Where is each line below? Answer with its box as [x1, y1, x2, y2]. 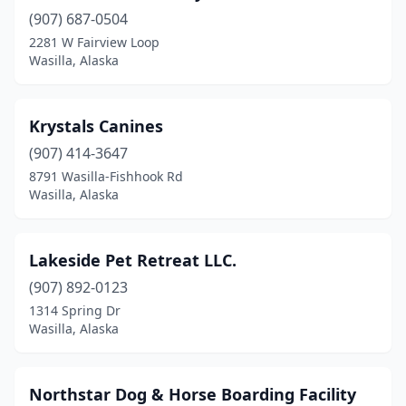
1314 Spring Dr [29, 302, 121, 319]
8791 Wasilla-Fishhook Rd [29, 168, 183, 185]
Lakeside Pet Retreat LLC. [29, 249, 237, 271]
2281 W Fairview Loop [29, 34, 159, 51]
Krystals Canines [29, 115, 163, 137]
